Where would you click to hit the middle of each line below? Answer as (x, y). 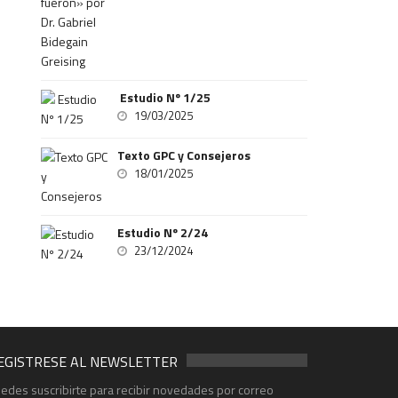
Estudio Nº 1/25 (164, 97)
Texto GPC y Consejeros (184, 155)
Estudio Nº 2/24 (163, 232)
